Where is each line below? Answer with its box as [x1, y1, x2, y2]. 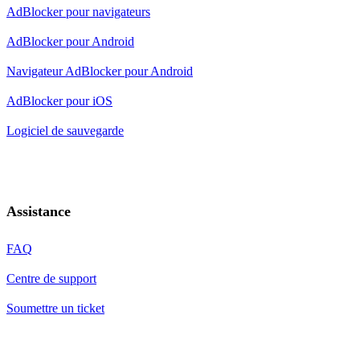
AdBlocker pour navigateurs [6, 4, 150, 18]
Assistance [6, 202, 71, 219]
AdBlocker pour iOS [6, 93, 112, 108]
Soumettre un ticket [6, 301, 104, 315]
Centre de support [6, 271, 96, 285]
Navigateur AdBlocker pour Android [6, 63, 193, 78]
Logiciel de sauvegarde [6, 123, 124, 137]
